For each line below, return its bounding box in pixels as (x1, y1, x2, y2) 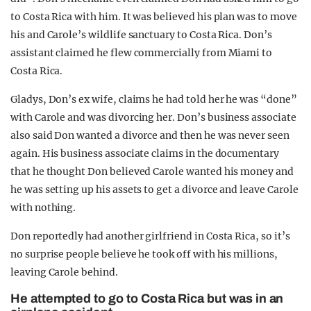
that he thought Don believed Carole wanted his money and (10, 165, 294, 178)
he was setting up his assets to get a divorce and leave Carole (10, 183, 299, 196)
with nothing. (10, 201, 76, 214)
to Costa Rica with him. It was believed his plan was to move (10, 10, 297, 23)
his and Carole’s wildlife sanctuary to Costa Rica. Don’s (10, 28, 272, 41)
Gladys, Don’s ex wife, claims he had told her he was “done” (10, 92, 297, 106)
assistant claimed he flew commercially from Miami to (10, 46, 273, 59)
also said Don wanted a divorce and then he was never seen (10, 128, 289, 142)
